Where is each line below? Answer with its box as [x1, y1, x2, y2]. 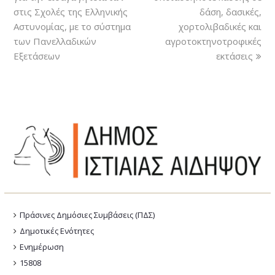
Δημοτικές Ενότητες [20, 225, 95, 236]
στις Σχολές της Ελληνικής [14, 5, 128, 18]
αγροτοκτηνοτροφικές [165, 34, 261, 47]
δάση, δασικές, [199, 5, 261, 18]
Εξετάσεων [14, 49, 61, 62]
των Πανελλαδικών [14, 34, 97, 47]
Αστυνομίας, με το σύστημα [14, 20, 131, 33]
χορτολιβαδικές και [178, 20, 261, 33]
